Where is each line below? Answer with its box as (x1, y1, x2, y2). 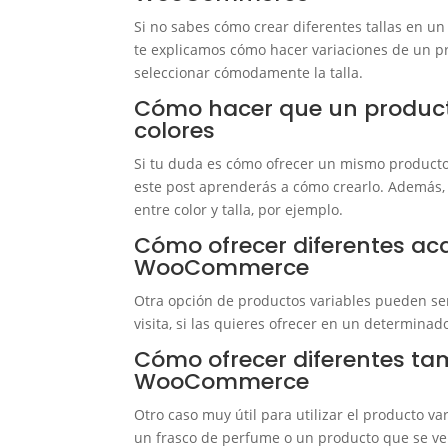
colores (134, 115, 216, 147)
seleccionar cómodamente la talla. (134, 63, 364, 83)
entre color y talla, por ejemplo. (134, 200, 344, 220)
